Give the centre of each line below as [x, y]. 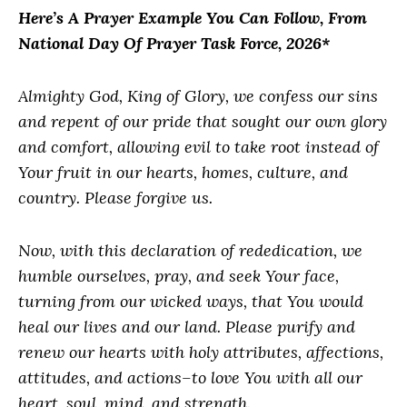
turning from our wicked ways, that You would [191, 301]
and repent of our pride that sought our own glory [203, 121]
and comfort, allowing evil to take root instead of [199, 147]
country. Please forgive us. [115, 198]
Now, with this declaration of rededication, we [190, 250]
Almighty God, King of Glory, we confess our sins [198, 96]
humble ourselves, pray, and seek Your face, [179, 276]
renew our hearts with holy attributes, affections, [201, 352]
